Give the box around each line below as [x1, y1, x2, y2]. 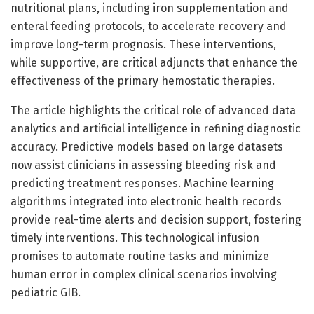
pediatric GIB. [11, 285, 81, 299]
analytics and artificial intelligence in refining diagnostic [11, 121, 301, 135]
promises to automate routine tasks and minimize [11, 249, 269, 263]
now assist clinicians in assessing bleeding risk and [11, 158, 276, 172]
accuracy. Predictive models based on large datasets [11, 139, 283, 153]
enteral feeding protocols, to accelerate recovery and [11, 19, 287, 33]
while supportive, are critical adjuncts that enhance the [11, 55, 298, 69]
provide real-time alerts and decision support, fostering [11, 212, 301, 226]
